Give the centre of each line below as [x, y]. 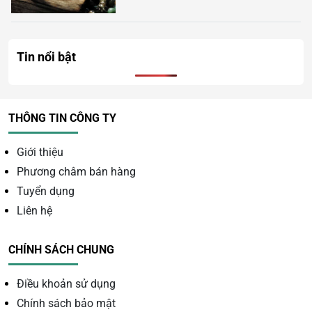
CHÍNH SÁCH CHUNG [61, 250]
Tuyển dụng [46, 192]
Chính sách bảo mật [66, 304]
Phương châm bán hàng [76, 172]
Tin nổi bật [46, 57]
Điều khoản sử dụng [66, 284]
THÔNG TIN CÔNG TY [62, 118]
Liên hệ [34, 211]
